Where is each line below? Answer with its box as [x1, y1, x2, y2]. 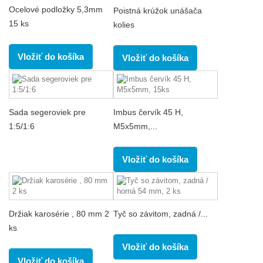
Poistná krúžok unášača [113, 5, 202, 15]
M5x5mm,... [113, 121, 157, 131]
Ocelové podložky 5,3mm [9, 4, 103, 14]
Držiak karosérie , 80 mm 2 [9, 208, 109, 218]
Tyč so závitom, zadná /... [113, 208, 208, 218]
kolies [113, 19, 134, 29]
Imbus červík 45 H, [113, 107, 183, 117]
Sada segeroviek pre [9, 107, 86, 117]
